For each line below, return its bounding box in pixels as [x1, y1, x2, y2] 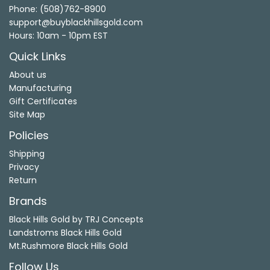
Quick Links [9, 48, 66, 64]
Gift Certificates [9, 95, 77, 107]
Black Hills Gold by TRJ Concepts [9, 213, 143, 225]
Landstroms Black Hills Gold [9, 226, 122, 239]
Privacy [9, 160, 39, 173]
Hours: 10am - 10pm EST [9, 29, 108, 42]
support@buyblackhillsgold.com [9, 16, 143, 28]
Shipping [9, 147, 45, 160]
